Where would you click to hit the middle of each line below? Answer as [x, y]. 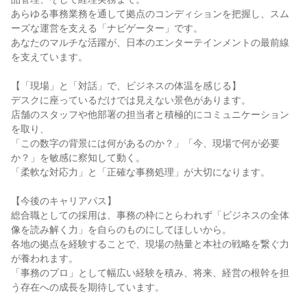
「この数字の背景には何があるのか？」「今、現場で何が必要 [145, 143]
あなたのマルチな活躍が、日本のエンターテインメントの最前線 [150, 42]
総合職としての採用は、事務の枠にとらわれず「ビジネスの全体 [150, 215]
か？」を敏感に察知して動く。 [78, 158]
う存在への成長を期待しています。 [88, 287]
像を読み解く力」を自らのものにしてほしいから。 [121, 230]
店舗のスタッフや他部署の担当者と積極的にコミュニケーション [150, 114]
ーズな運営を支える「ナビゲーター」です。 [107, 28]
